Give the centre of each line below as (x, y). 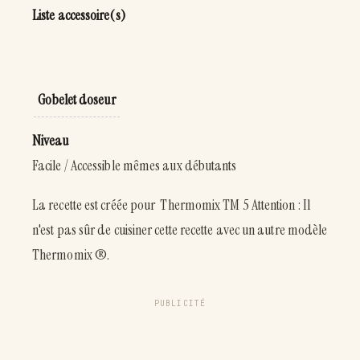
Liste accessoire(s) (79, 15)
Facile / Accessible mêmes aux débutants (135, 165)
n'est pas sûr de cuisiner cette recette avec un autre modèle (180, 229)
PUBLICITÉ (180, 303)
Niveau (51, 140)
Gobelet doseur (77, 99)
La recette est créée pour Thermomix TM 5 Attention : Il (172, 205)
